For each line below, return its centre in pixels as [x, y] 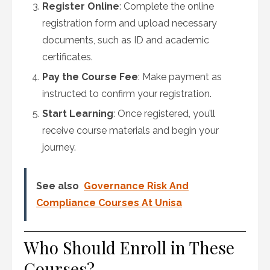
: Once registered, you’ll [164, 114]
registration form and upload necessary [130, 23]
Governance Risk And [136, 186]
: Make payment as [180, 77]
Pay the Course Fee [90, 77]
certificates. [67, 57]
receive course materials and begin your [130, 130]
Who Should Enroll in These [129, 247]
